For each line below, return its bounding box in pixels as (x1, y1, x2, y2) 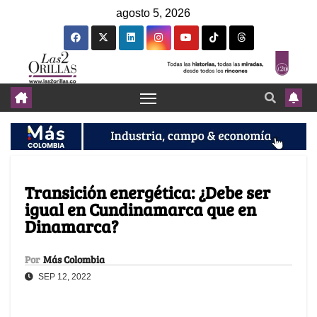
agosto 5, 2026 (116, 7, 190, 19)
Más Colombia (43, 253, 105, 267)
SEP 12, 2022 (36, 272, 91, 282)
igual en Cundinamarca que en (25, 197, 256, 221)
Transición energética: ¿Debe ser (25, 180, 270, 204)
